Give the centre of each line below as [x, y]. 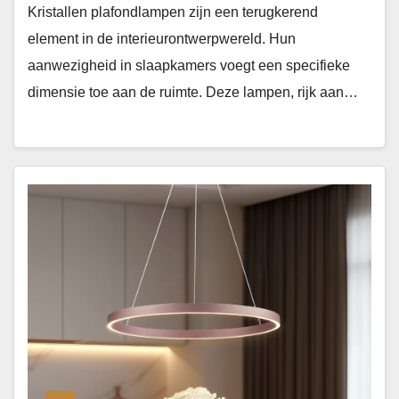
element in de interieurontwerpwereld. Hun [162, 38]
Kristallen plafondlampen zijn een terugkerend [173, 12]
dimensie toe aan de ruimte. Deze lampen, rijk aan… [193, 92]
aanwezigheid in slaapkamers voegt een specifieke [189, 65]
